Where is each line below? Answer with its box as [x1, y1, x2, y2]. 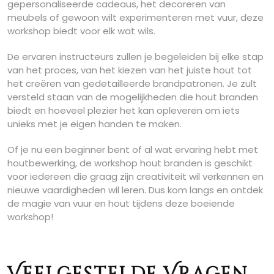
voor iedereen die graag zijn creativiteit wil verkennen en [7, 170, 264, 183]
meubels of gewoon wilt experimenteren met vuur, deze [7, 11, 264, 24]
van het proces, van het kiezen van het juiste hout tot [7, 64, 252, 77]
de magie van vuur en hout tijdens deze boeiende [7, 197, 235, 210]
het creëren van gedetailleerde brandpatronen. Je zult [7, 77, 257, 91]
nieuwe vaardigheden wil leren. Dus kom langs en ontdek [7, 183, 263, 197]
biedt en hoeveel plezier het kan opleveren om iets [7, 104, 240, 117]
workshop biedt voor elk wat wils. [7, 24, 155, 38]
